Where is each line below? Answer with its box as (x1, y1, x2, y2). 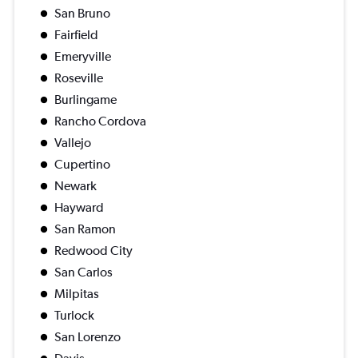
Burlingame (54, 92, 117, 108)
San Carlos (54, 265, 113, 280)
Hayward (54, 200, 104, 216)
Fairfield (54, 27, 98, 43)
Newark (54, 178, 97, 194)
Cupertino (54, 157, 110, 173)
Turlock (54, 308, 94, 324)
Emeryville (54, 49, 111, 65)
